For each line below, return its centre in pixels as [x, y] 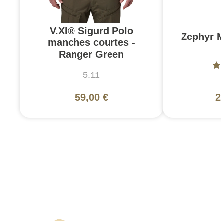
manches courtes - [91, 42]
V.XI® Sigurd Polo [91, 30]
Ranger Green [91, 54]
